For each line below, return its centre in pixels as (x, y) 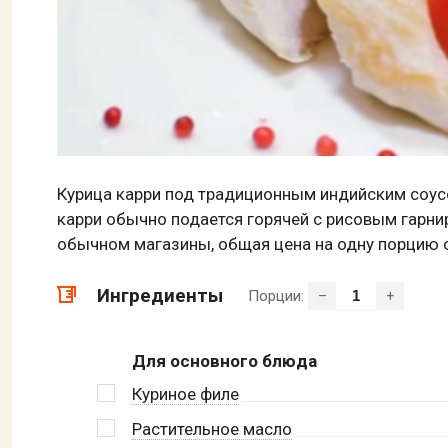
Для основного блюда (224, 361)
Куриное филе (185, 394)
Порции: (278, 296)
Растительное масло (212, 429)
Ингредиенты (160, 296)
